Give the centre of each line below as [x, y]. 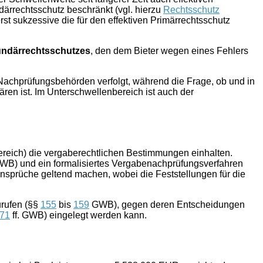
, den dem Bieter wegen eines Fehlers [169, 51]
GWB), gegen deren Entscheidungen [167, 204]
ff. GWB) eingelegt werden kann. [78, 215]
